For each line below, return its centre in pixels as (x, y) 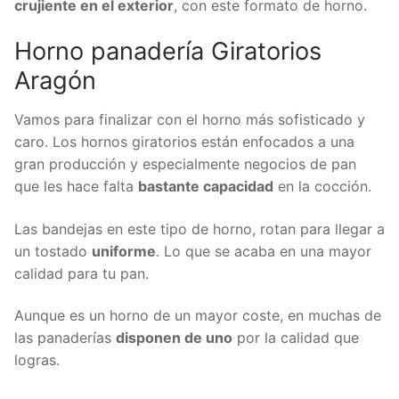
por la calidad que (296, 338)
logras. (37, 360)
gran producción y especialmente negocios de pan (185, 164)
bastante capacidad (206, 187)
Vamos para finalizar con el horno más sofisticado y (190, 120)
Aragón (55, 81)
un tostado (53, 251)
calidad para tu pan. (81, 273)
